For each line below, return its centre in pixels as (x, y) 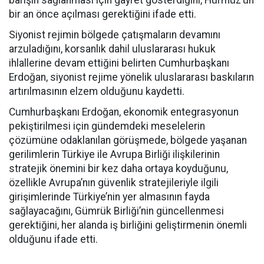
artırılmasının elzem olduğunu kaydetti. (97, 91)
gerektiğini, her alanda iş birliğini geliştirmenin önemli (128, 225)
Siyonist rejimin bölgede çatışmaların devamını (115, 35)
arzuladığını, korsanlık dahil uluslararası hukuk (112, 49)
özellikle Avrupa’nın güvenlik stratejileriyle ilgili (114, 183)
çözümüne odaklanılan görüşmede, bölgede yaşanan (128, 140)
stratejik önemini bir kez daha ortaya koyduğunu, (118, 169)
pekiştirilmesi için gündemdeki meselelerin (107, 126)
